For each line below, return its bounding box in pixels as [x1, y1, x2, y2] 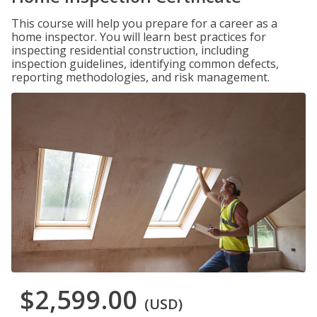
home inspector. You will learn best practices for [11, 29, 266, 45]
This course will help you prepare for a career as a [11, 16, 277, 31]
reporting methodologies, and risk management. [11, 69, 270, 85]
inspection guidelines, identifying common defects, [11, 56, 279, 71]
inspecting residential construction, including [11, 42, 249, 58]
